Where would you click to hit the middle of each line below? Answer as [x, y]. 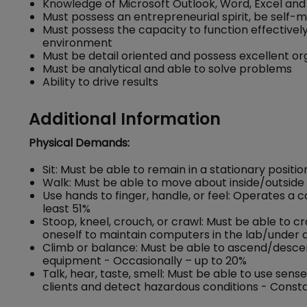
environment [77, 43]
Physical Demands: [79, 143]
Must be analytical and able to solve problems [167, 69]
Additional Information [125, 119]
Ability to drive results [100, 82]
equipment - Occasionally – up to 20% [145, 261]
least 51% [66, 209]
